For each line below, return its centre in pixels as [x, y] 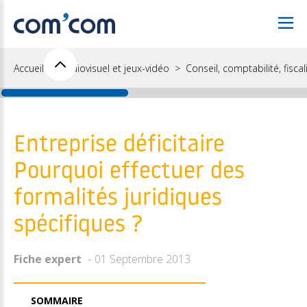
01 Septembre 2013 [143, 259]
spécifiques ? [78, 226]
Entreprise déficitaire [119, 146]
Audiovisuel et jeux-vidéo [115, 68]
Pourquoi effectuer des [129, 172]
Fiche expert [48, 259]
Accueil [29, 68]
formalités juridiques [118, 199]
